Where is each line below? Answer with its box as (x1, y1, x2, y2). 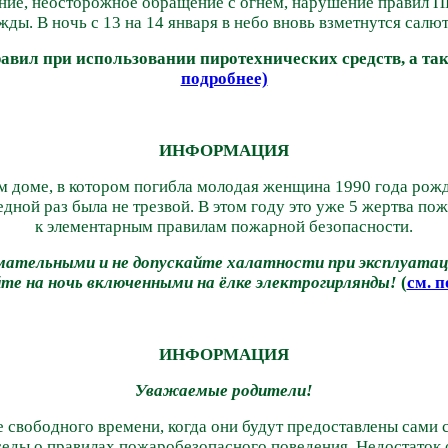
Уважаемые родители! (135, 380, 313, 400)
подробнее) (180, 68, 268, 88)
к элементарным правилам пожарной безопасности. (35, 216, 413, 236)
